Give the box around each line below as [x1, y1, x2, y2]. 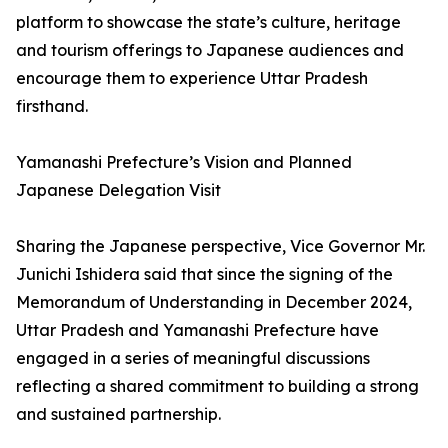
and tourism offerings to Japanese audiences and [16, 40, 404, 61]
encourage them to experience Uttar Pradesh [16, 68, 368, 89]
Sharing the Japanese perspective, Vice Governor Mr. [16, 236, 425, 257]
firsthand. [16, 96, 88, 117]
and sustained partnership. [16, 404, 221, 425]
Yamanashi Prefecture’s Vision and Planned [16, 152, 352, 173]
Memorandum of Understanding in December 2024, [16, 292, 412, 313]
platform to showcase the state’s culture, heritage [16, 12, 401, 33]
